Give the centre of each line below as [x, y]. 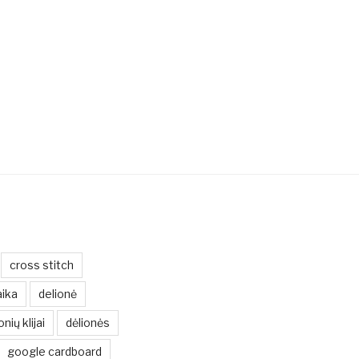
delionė [57, 294]
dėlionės [87, 323]
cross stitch [41, 265]
